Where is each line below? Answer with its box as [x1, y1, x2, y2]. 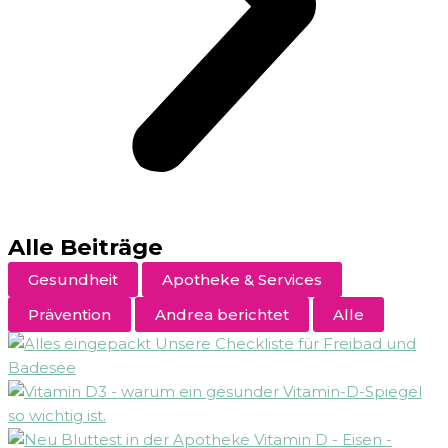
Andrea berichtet [155, 305, 289, 325]
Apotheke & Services [162, 270, 322, 290]
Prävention [28, 305, 111, 325]
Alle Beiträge [8, 233, 163, 262]
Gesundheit [28, 270, 118, 290]
